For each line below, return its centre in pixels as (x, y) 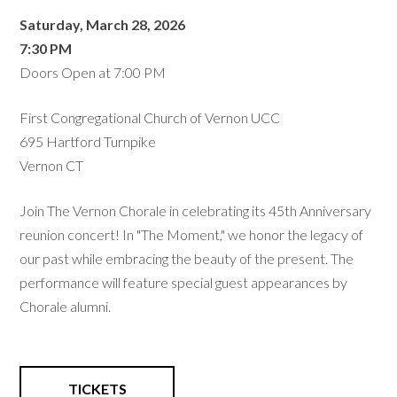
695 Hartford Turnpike (88, 141)
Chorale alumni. (65, 306)
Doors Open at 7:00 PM (93, 72)
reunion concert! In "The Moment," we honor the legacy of (191, 234)
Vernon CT (51, 165)
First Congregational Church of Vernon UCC (150, 117)
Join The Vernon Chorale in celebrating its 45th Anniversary (195, 210)
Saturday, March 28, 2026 (102, 24)
